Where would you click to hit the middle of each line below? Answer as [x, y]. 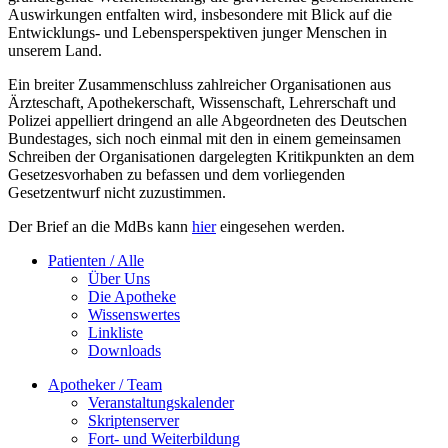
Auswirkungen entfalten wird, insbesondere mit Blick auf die [200, 14]
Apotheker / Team [105, 384]
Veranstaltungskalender [161, 402]
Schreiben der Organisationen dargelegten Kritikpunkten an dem [211, 156]
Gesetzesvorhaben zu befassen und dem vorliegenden [176, 174]
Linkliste [115, 332]
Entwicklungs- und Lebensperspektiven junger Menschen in [197, 32]
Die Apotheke [132, 296]
